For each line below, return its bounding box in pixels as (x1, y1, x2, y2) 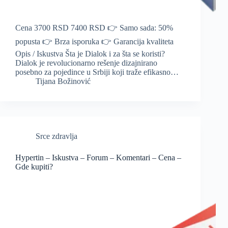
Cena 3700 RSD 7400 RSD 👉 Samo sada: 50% (15, 23, 173, 33)
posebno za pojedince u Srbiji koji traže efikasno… (15, 68, 179, 77)
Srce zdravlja (36, 132, 77, 141)
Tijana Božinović (36, 77, 91, 86)
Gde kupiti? (15, 162, 53, 172)
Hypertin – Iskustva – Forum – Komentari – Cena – (15, 153, 181, 162)
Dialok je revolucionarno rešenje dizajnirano (15, 59, 157, 68)
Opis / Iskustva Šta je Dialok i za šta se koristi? (15, 49, 165, 59)
